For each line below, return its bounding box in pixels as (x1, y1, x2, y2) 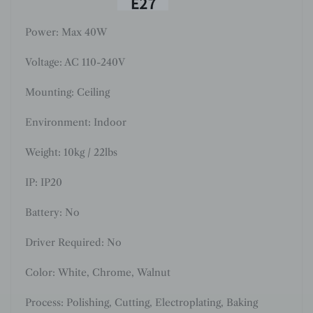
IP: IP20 (25, 176, 65, 189)
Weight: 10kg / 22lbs (25, 146, 117, 159)
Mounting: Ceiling (25, 86, 110, 99)
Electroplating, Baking (155, 296, 258, 310)
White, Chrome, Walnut (58, 266, 170, 279)
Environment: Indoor (25, 116, 126, 129)
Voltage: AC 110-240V (25, 56, 125, 69)
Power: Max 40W (25, 26, 107, 39)
